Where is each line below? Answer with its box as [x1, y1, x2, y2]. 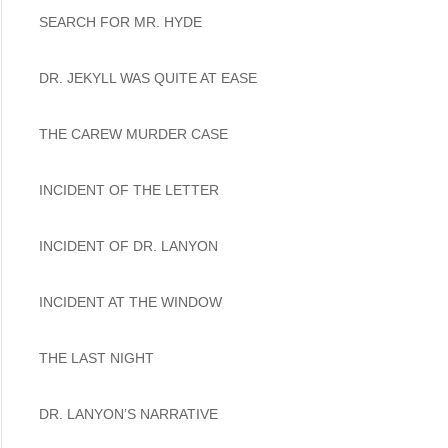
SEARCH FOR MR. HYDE [39, 13, 206, 30]
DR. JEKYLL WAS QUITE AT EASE [39, 69, 261, 86]
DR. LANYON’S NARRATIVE [39, 405, 222, 422]
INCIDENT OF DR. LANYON [39, 237, 222, 254]
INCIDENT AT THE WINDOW [39, 293, 226, 310]
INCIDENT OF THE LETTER [39, 181, 223, 198]
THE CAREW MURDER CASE [39, 125, 232, 142]
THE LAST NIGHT [39, 349, 158, 366]
